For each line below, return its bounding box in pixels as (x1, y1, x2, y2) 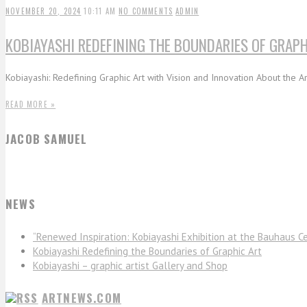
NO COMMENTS (119, 5, 173, 17)
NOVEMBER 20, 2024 (5, 5, 82, 17)
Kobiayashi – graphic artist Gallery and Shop (33, 258, 228, 272)
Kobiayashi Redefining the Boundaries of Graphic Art (33, 244, 262, 258)
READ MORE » (5, 99, 56, 110)
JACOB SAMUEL (5, 130, 88, 148)
